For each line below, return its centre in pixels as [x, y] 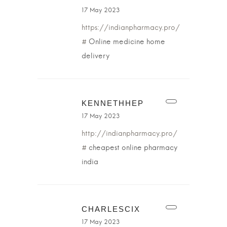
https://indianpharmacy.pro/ [131, 28]
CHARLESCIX [111, 209]
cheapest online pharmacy [132, 148]
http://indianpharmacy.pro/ [129, 134]
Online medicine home [126, 42]
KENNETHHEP [113, 103]
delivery [96, 56]
